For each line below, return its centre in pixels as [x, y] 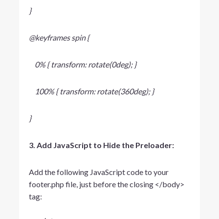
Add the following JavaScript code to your [99, 172]
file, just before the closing [109, 184]
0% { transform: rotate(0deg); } [82, 64]
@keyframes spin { [59, 37]
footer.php [46, 184]
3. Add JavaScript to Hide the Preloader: [101, 145]
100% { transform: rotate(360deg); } [91, 91]
